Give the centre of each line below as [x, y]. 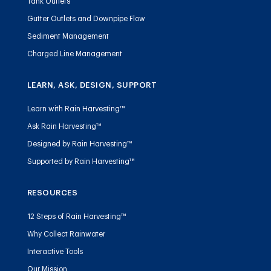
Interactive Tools [55, 252]
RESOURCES [52, 193]
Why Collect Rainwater [66, 234]
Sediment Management [68, 37]
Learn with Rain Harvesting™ [76, 109]
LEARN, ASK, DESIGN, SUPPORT [92, 85]
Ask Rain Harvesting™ [64, 127]
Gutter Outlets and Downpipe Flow [86, 19]
